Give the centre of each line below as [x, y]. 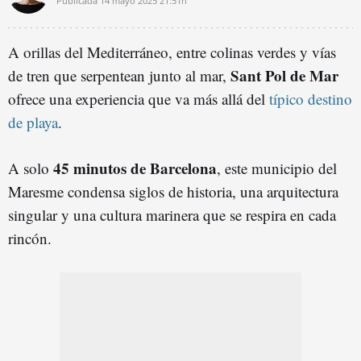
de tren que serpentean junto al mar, [119, 75]
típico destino [311, 99]
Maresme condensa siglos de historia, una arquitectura [173, 191]
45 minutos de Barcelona [135, 168]
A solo [31, 168]
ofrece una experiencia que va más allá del [139, 99]
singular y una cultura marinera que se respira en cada [172, 215]
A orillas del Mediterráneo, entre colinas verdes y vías [172, 52]
